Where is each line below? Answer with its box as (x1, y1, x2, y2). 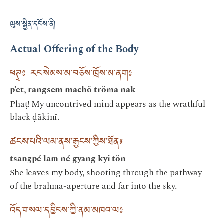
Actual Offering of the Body (10, 41, 138, 57)
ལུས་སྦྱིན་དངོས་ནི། (10, 16, 55, 34)
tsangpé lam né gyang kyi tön (10, 151, 126, 165)
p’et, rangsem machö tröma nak (10, 83, 136, 97)
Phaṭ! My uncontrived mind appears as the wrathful (10, 97, 205, 111)
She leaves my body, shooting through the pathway (10, 165, 202, 179)
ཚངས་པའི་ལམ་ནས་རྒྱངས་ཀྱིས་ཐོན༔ (10, 132, 123, 155)
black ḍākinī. (10, 110, 59, 124)
